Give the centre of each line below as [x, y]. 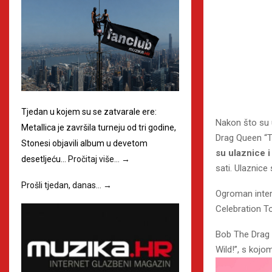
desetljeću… [45, 159]
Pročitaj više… [95, 159]
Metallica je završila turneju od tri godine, [99, 128]
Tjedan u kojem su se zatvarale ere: [89, 112]
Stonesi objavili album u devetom [84, 144]
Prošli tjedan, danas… [62, 185]
